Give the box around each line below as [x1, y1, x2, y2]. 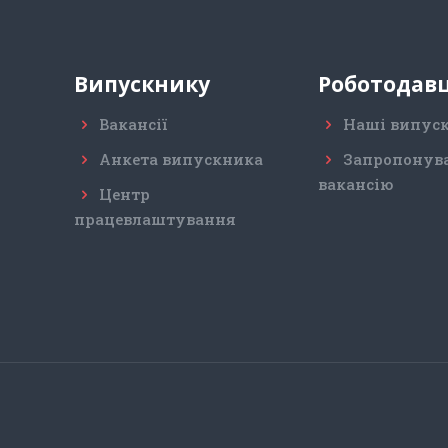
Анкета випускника [99, 148, 263, 169]
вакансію [318, 173, 393, 194]
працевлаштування [74, 208, 236, 229]
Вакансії [99, 113, 167, 134]
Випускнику [74, 69, 210, 98]
